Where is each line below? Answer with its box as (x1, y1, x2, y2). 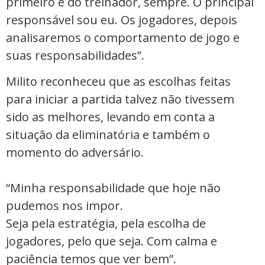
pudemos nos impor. (6, 198, 123, 214)
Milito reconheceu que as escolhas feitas (6, 73, 231, 90)
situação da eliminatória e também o (6, 127, 210, 143)
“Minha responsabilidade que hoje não (6, 180, 221, 196)
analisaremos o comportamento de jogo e (6, 29, 240, 46)
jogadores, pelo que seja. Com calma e (6, 233, 217, 250)
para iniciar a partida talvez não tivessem (6, 91, 234, 108)
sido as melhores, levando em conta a (6, 109, 215, 125)
